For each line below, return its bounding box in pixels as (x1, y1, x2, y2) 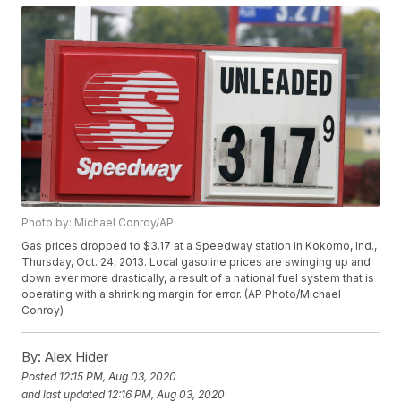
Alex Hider (41, 348, 109, 366)
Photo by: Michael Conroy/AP (21, 216, 175, 230)
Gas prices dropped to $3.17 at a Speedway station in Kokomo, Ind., (21, 239, 378, 253)
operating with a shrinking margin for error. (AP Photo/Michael (21, 287, 342, 302)
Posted (21, 369, 60, 383)
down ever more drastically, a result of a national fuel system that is (21, 271, 375, 286)
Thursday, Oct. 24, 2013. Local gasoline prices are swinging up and (21, 255, 371, 269)
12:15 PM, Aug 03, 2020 (59, 369, 177, 383)
